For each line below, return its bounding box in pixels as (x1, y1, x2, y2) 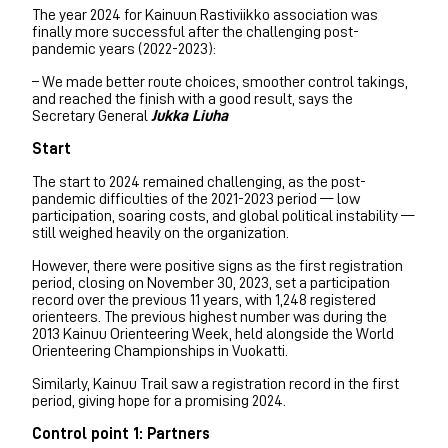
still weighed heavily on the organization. (32, 224, 289, 241)
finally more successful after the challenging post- (32, 23, 359, 40)
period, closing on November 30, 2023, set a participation (32, 274, 390, 291)
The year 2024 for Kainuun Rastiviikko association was (32, 6, 378, 23)
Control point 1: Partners (32, 425, 210, 442)
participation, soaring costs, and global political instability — (32, 207, 415, 224)
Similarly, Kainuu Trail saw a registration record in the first (32, 375, 399, 392)
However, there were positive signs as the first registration (32, 257, 403, 274)
